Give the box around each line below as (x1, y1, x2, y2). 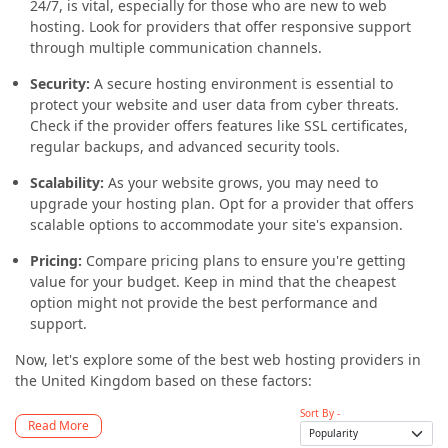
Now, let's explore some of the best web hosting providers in (15, 350, 421, 369)
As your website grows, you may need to (104, 173, 378, 192)
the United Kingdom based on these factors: (15, 371, 312, 390)
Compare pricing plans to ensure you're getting (82, 251, 406, 270)
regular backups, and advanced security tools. (30, 137, 340, 156)
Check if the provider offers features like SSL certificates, (30, 116, 408, 135)
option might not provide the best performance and (30, 293, 378, 312)
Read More (28, 416, 89, 434)
